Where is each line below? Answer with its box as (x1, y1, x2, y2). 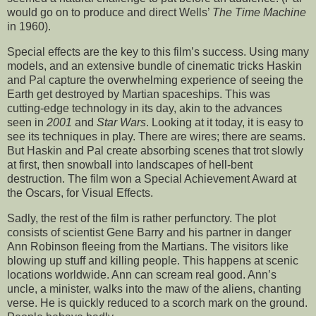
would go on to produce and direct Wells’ (7, 6, 212, 18)
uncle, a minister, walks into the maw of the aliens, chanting (7, 282, 301, 295)
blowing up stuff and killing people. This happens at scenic (7, 254, 298, 267)
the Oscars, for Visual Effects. (7, 186, 153, 199)
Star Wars (97, 116, 146, 128)
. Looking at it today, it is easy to (146, 116, 303, 128)
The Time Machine (212, 6, 306, 18)
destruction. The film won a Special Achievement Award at (7, 172, 296, 185)
